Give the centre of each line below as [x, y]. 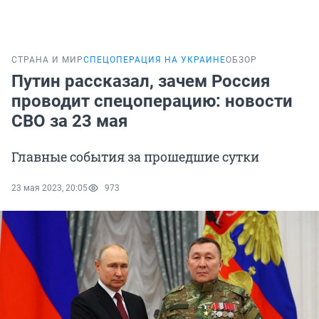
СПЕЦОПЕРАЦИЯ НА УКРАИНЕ [155, 60]
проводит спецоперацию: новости [152, 101]
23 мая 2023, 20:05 [49, 188]
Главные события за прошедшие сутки [135, 157]
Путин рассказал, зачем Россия [141, 82]
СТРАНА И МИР [47, 60]
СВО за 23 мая [69, 121]
